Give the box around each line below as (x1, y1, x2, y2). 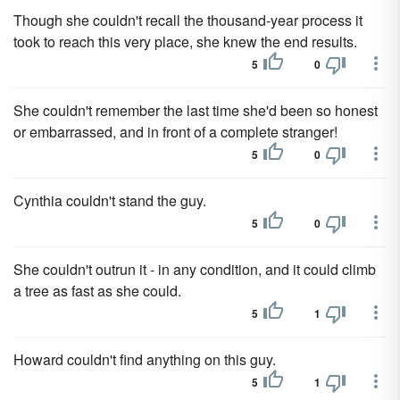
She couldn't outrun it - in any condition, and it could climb (13, 259, 376, 279)
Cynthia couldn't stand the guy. (13, 190, 206, 211)
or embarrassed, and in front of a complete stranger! (13, 121, 337, 142)
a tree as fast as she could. (13, 280, 181, 301)
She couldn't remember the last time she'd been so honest (13, 100, 378, 121)
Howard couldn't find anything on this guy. (13, 349, 276, 370)
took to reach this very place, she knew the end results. (13, 31, 357, 52)
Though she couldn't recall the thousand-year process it (13, 10, 362, 30)
